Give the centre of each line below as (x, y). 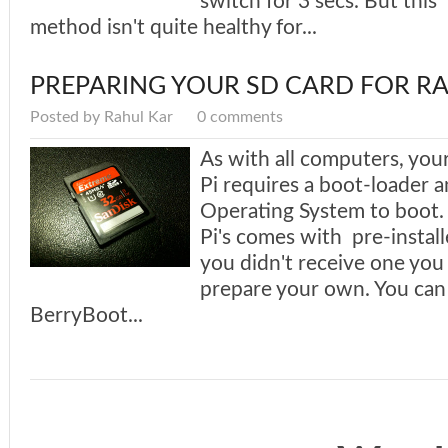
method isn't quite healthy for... (173, 28)
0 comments (240, 117)
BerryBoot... (86, 316)
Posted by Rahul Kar (103, 117)
